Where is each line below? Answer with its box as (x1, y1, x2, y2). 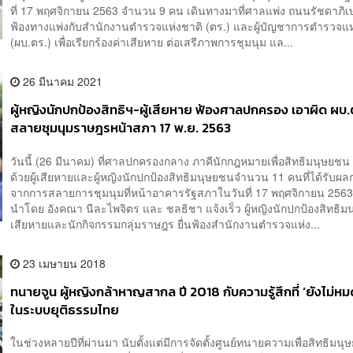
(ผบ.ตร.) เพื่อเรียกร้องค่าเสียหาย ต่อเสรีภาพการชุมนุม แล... (10, 34, 294, 50)
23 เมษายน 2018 (20, 255, 106, 271)
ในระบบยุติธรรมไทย (10, 299, 120, 320)
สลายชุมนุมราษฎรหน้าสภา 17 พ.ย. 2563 (10, 118, 232, 139)
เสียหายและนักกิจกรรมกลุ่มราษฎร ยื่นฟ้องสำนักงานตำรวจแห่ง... (10, 215, 321, 232)
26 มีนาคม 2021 (20, 73, 103, 90)
